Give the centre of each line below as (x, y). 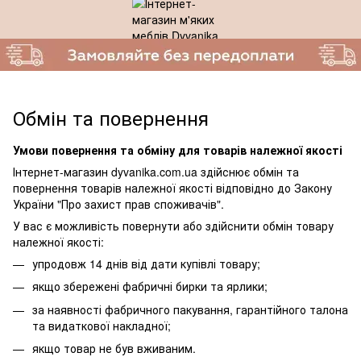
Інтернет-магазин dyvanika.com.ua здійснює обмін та (156, 172)
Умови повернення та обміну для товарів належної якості (178, 150)
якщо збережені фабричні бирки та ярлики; (150, 286)
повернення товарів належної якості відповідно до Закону (172, 188)
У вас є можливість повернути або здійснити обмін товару (173, 226)
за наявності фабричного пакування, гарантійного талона (190, 309)
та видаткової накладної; (102, 325)
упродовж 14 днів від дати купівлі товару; (146, 263)
